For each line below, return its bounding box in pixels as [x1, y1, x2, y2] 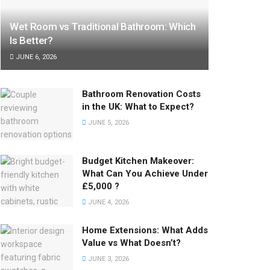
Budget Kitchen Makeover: [82, 155, 194, 167]
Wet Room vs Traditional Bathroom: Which [10, 20, 196, 33]
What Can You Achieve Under [82, 168, 208, 180]
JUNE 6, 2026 [14, 53, 57, 61]
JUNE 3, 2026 [86, 255, 129, 263]
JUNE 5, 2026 [86, 119, 129, 127]
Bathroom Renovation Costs [82, 89, 201, 100]
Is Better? [10, 34, 53, 47]
